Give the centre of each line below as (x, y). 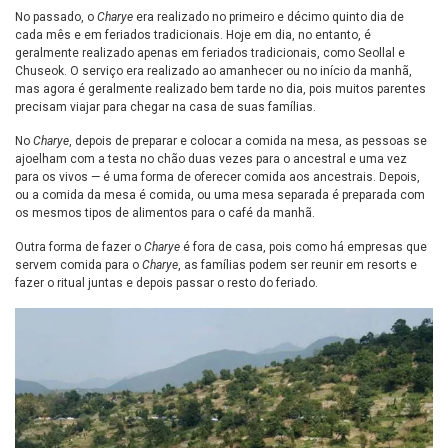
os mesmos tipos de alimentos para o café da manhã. (165, 213)
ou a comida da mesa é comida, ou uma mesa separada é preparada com (220, 195)
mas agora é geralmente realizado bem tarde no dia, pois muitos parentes (220, 89)
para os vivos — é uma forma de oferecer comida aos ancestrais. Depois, (217, 177)
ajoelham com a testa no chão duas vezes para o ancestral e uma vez (211, 159)
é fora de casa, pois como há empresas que (305, 247)
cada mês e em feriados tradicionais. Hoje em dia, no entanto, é (193, 35)
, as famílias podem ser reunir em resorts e (297, 265)
